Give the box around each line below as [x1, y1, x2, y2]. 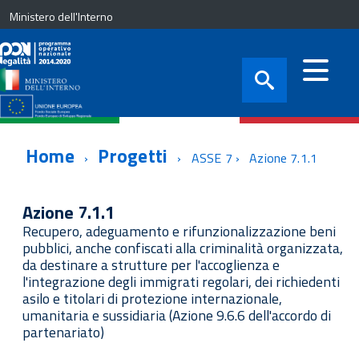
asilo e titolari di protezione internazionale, [22, 288, 282, 309]
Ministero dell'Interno [10, 8, 113, 25]
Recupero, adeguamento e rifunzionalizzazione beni [22, 220, 336, 242]
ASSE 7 [191, 148, 236, 167]
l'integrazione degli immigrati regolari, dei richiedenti [22, 271, 340, 292]
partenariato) [22, 321, 104, 343]
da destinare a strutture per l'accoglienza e [22, 254, 280, 276]
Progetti [98, 142, 168, 170]
